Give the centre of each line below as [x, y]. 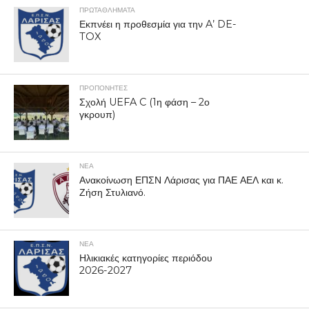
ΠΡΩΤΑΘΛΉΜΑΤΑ [107, 10]
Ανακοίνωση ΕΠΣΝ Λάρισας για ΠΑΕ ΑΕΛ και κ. [181, 180]
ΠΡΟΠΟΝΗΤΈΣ [103, 88]
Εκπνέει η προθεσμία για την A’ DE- [158, 24]
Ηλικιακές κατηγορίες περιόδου [146, 258]
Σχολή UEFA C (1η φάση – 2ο [144, 102]
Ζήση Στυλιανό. [112, 193]
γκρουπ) [97, 115]
